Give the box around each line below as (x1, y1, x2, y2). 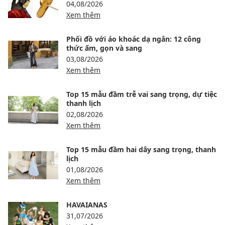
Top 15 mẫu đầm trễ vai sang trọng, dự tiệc (66, 89, 217, 99)
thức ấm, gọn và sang (66, 43, 142, 53)
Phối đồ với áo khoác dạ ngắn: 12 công (66, 34, 201, 44)
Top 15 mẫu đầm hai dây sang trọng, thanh (66, 145, 216, 155)
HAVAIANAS (66, 200, 107, 210)
